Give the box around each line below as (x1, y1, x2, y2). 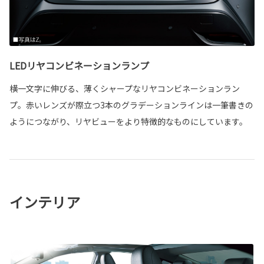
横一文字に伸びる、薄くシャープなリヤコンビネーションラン (9, 82, 240, 94)
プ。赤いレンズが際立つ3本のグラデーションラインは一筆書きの (9, 98, 253, 111)
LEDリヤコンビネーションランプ (9, 58, 149, 72)
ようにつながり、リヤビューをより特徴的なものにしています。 (9, 115, 247, 127)
